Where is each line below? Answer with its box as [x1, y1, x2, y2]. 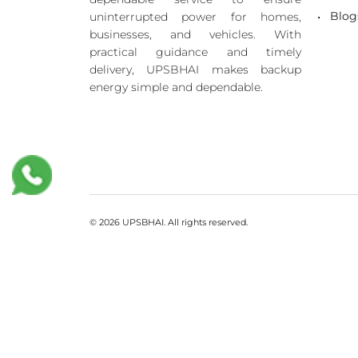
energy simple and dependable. [89, 80, 263, 95]
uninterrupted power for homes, [89, 10, 301, 25]
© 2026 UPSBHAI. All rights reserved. [89, 217, 248, 229]
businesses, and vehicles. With [89, 27, 301, 42]
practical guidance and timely [89, 45, 301, 60]
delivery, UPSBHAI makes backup [89, 62, 301, 78]
